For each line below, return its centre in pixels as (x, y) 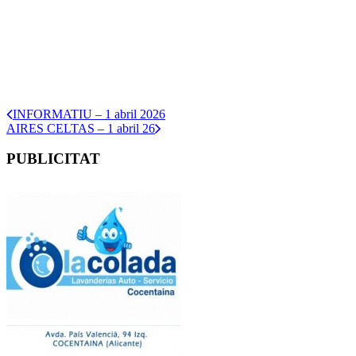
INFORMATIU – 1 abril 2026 (89, 114)
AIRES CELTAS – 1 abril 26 (81, 128)
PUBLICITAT (53, 159)
